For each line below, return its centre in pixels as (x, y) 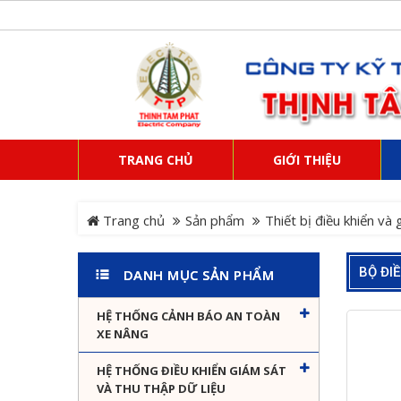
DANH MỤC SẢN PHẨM (199, 275)
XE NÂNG (123, 334)
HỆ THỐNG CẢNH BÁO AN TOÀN (188, 316)
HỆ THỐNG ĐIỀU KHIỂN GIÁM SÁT (192, 371)
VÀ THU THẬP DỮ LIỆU (161, 389)
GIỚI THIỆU (307, 160)
